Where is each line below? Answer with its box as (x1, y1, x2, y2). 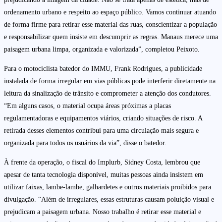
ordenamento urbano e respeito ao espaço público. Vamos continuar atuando (4, 8, 216, 16)
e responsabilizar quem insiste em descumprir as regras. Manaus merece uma (4, 33, 218, 41)
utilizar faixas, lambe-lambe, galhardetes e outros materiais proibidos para (4, 183, 211, 191)
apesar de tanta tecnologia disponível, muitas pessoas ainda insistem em (4, 171, 203, 179)
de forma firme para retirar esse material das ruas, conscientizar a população (4, 21, 217, 29)
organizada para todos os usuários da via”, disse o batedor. (4, 139, 166, 147)
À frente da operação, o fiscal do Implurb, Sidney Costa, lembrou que (4, 159, 200, 166)
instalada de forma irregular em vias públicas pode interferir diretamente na (4, 77, 216, 85)
